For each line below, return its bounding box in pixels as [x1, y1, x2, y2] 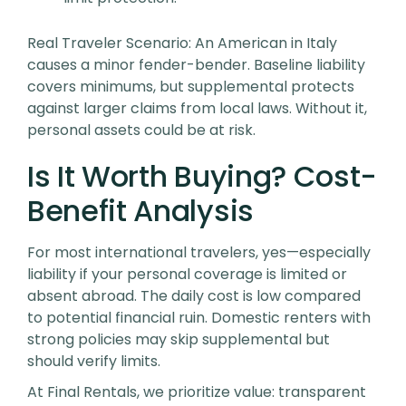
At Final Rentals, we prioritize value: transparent [27, 382, 366, 402]
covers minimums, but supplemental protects [27, 76, 354, 97]
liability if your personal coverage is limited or [27, 264, 347, 285]
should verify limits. [27, 351, 160, 372]
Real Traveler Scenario [27, 33, 188, 53]
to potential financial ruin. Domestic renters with [27, 307, 371, 328]
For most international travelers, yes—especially [27, 242, 371, 263]
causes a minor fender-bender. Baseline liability [27, 54, 365, 75]
